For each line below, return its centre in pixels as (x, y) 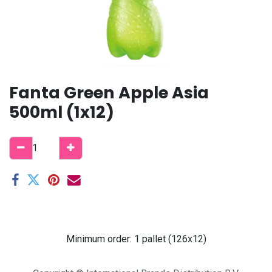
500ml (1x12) (62, 112)
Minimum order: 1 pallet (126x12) (136, 239)
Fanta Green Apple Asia (109, 92)
